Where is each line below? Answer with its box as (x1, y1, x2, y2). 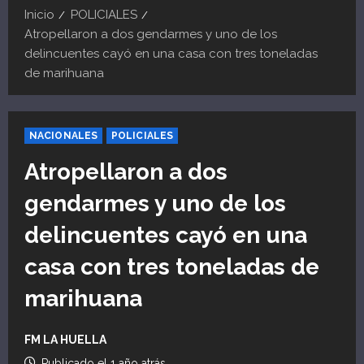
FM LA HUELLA (24, 332, 106, 346)
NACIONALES (29, 129, 97, 141)
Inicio (24, 6, 54, 22)
